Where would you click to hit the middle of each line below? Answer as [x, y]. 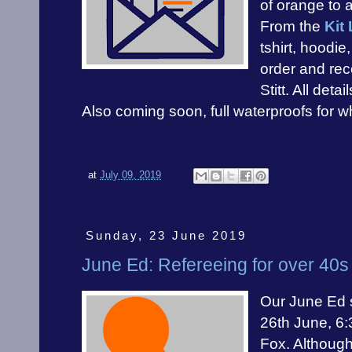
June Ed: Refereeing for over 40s [215, 265]
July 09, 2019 [130, 175]
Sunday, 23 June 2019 [166, 235]
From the [293, 27]
